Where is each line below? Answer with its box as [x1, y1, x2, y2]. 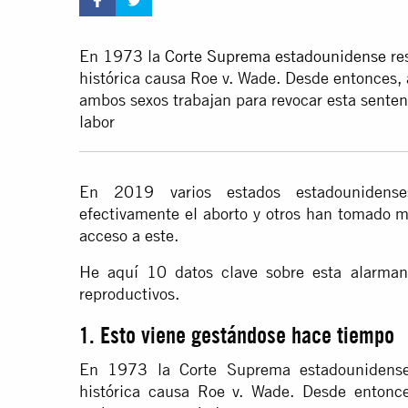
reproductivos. [79, 284, 179, 304]
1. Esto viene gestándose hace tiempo [79, 321, 394, 350]
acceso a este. [79, 226, 178, 246]
